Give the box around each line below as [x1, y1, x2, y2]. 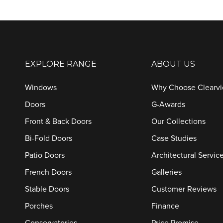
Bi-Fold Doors [25, 133, 72, 143]
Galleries [151, 167, 182, 177]
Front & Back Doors [25, 116, 92, 126]
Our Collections [151, 116, 206, 126]
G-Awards [151, 100, 185, 110]
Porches [25, 201, 53, 211]
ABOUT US [151, 59, 195, 69]
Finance [151, 201, 179, 211]
